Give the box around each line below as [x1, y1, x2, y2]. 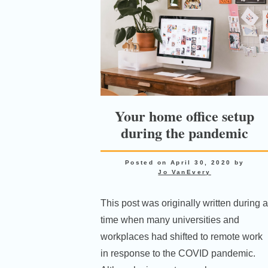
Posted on [124, 159, 170, 166]
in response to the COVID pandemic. [100, 248, 255, 258]
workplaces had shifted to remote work [100, 231, 263, 242]
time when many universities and [100, 214, 239, 225]
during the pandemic [121, 121, 249, 143]
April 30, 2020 [170, 159, 232, 166]
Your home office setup [115, 105, 255, 126]
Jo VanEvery [158, 168, 211, 175]
